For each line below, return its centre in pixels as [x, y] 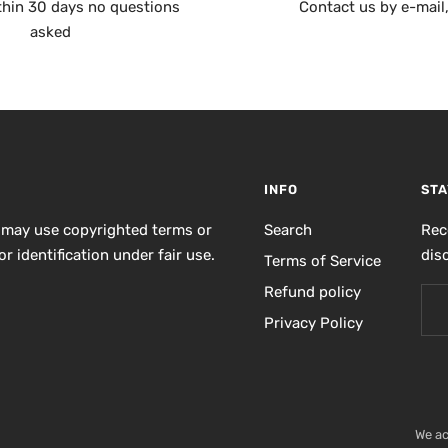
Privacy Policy [313, 322]
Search [288, 229]
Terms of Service [322, 260]
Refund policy [312, 291]
